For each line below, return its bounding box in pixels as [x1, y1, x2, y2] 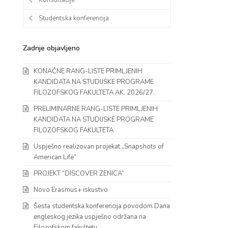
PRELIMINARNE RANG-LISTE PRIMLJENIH [33, 104, 158, 113]
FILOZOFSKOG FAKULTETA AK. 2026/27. [33, 88, 155, 97]
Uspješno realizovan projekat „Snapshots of [33, 141, 164, 151]
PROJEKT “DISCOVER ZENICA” [33, 168, 124, 178]
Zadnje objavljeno [22, 43, 80, 53]
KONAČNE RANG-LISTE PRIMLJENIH [33, 66, 142, 76]
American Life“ [33, 152, 76, 162]
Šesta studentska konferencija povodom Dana [33, 201, 170, 211]
